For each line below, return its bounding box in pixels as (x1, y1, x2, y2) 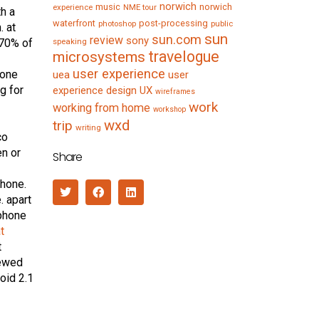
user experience (73, 66, 166, 83)
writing (75, 122, 102, 133)
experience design (53, 84, 137, 98)
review (90, 33, 124, 48)
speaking (53, 36, 88, 47)
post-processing (139, 18, 209, 29)
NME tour (123, 2, 157, 13)
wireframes (155, 87, 196, 97)
